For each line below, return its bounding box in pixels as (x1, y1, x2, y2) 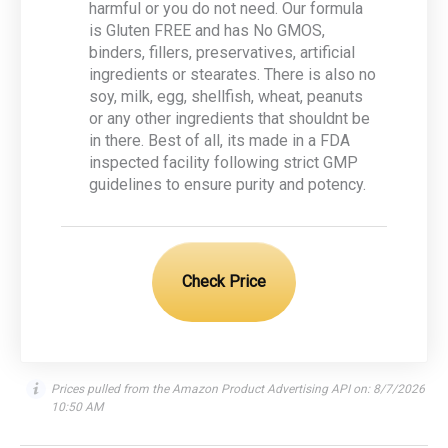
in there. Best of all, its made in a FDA (89, 131, 350, 151)
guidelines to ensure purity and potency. (89, 175, 366, 195)
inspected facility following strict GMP (89, 153, 358, 173)
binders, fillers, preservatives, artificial (89, 43, 355, 63)
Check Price (182, 272, 266, 292)
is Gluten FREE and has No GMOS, (89, 21, 325, 41)
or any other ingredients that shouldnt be (89, 109, 370, 129)
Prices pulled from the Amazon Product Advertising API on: (51, 382, 373, 397)
